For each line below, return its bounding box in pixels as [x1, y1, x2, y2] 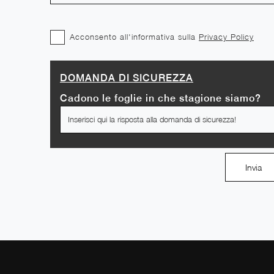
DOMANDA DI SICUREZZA [60, 72, 193, 84]
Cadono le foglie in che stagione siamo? [60, 92, 261, 104]
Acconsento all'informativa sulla [70, 31, 199, 42]
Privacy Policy [199, 31, 254, 42]
